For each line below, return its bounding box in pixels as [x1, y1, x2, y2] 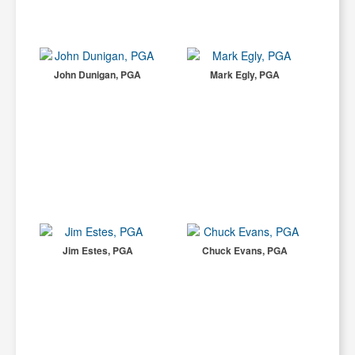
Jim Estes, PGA [62, 243, 133, 258]
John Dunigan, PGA [54, 67, 142, 82]
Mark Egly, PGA [210, 67, 281, 82]
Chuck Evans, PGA [202, 243, 288, 258]
